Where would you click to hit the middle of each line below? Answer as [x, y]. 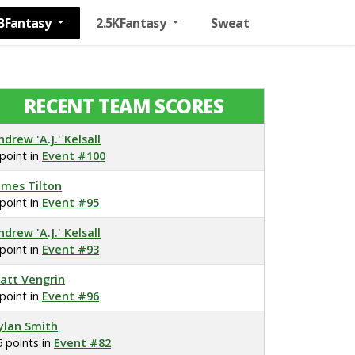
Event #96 [71, 296]
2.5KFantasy [132, 23]
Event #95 [71, 202]
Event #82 [82, 343]
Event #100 [74, 156]
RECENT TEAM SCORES [124, 106]
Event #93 [71, 249]
